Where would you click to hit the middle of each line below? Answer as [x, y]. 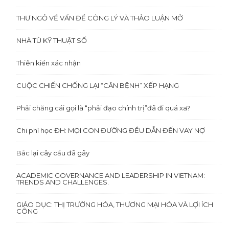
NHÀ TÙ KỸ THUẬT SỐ [52, 40]
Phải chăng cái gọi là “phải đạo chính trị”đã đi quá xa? [104, 108]
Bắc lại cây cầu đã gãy [53, 153]
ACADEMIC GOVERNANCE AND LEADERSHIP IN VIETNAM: [111, 175]
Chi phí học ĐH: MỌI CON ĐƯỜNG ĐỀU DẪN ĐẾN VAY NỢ [111, 130]
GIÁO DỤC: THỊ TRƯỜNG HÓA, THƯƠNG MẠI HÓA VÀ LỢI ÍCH [115, 204]
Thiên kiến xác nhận [49, 63]
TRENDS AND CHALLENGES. [63, 182]
